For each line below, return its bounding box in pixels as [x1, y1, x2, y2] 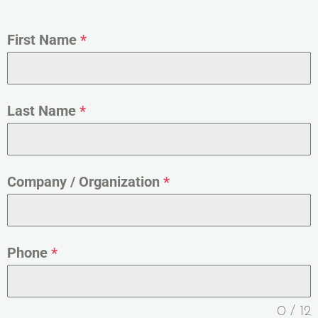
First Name [7, 31, 80, 49]
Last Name [7, 102, 79, 120]
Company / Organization [7, 173, 163, 191]
